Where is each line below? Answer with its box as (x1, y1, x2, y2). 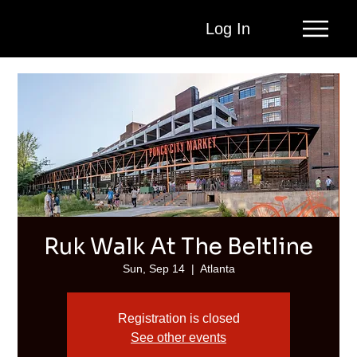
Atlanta (199, 262, 235, 275)
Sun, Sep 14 (122, 262, 185, 275)
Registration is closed (117, 312, 240, 325)
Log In (205, 19, 250, 37)
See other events (131, 331, 226, 344)
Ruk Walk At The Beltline (44, 233, 313, 261)
